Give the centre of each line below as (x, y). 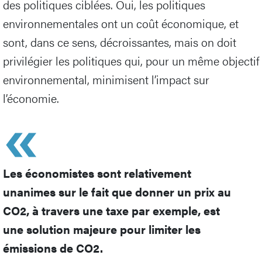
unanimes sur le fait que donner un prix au (117, 191)
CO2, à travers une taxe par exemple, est (111, 210)
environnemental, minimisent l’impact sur (106, 79)
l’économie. (31, 98)
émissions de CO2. (53, 247)
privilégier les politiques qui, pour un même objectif (131, 60)
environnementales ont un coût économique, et (121, 23)
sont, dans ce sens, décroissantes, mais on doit (120, 42)
